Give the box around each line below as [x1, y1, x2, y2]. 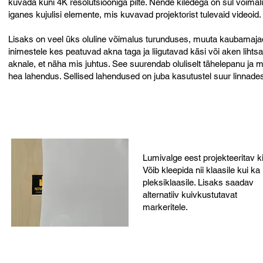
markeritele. [143, 201, 188, 212]
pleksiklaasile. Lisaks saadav [143, 177, 254, 187]
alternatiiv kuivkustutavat [143, 189, 237, 200]
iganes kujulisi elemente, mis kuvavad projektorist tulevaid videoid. [8, 9, 261, 19]
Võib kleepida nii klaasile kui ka [143, 164, 260, 175]
